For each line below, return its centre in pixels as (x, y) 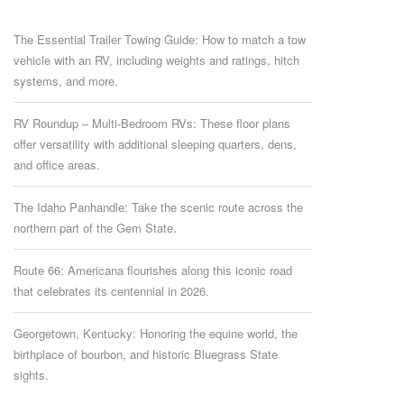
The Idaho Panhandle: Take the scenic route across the (158, 207)
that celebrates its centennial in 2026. (111, 291)
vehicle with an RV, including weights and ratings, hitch (156, 60)
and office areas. (56, 165)
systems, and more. (65, 81)
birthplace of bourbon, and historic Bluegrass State (145, 354)
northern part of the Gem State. (95, 228)
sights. (31, 375)
